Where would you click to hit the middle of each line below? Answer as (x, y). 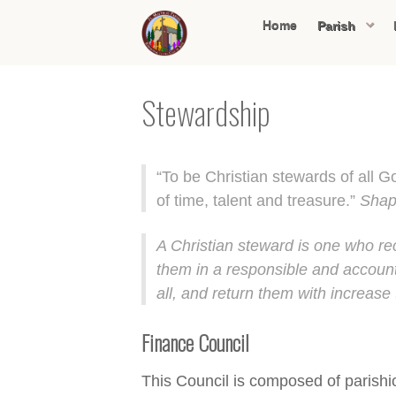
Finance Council (195, 343)
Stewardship (206, 112)
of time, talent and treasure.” (258, 201)
